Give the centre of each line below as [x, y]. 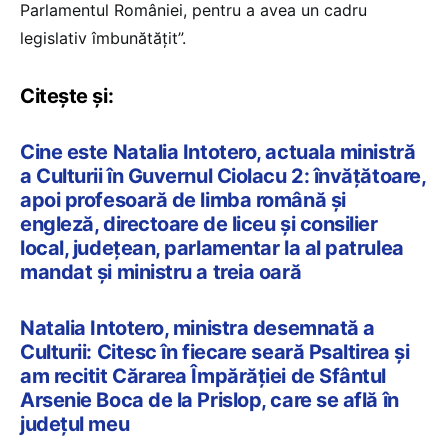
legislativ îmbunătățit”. [103, 38]
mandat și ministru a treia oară [161, 272]
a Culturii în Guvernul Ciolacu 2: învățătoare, [223, 176]
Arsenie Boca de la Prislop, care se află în [209, 400]
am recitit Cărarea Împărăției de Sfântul [203, 376]
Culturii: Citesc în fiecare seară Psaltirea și [215, 352]
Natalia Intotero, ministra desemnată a [197, 328]
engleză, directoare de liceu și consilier [199, 224]
